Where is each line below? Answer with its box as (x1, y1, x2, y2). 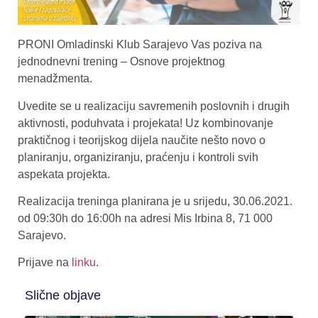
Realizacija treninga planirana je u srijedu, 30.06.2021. (18, 195, 292, 208)
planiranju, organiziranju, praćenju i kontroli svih (18, 150, 258, 163)
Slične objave (25, 287, 101, 302)
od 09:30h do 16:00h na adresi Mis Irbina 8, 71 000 (18, 212, 273, 225)
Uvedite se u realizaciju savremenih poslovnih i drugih (18, 99, 290, 112)
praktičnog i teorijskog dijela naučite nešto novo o (18, 133, 265, 146)
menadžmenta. (18, 72, 92, 85)
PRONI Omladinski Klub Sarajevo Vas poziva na (18, 38, 262, 51)
